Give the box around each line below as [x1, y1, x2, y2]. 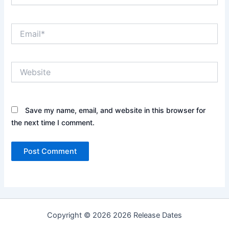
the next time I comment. [11, 118, 95, 127]
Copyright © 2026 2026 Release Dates [47, 211, 182, 220]
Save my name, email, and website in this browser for [25, 105, 206, 114]
